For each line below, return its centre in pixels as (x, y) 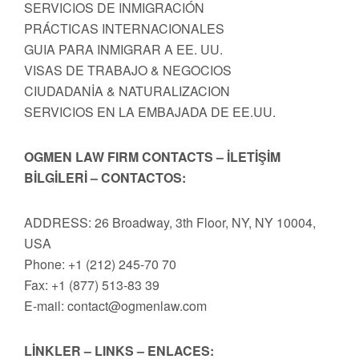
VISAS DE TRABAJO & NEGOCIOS (128, 70)
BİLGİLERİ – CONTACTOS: (105, 177)
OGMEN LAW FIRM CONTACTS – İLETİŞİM (152, 157)
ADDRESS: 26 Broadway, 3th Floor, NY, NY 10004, (170, 222)
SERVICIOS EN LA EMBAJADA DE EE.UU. (150, 112)
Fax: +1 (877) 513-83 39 (92, 285)
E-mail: (46, 306)
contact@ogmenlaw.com (137, 306)
